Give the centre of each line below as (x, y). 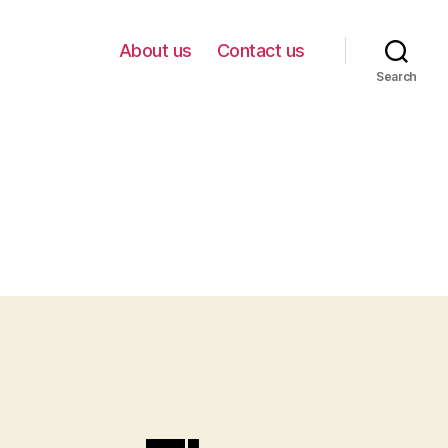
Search (396, 76)
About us (155, 50)
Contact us (260, 50)
